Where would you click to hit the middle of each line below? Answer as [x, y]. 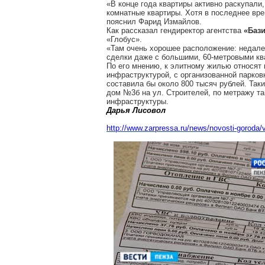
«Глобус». [124, 39]
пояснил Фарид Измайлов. [154, 22]
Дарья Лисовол [136, 110]
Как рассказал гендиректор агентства [174, 30]
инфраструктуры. [138, 101]
